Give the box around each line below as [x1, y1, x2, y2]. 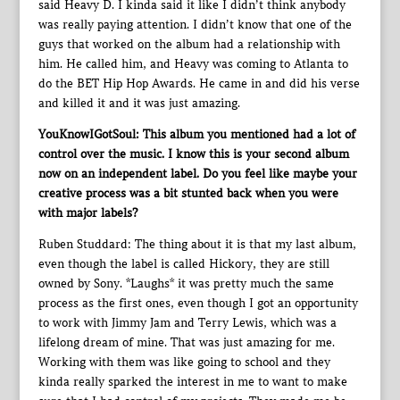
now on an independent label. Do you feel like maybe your [37, 166, 357, 182]
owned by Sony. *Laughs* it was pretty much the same [37, 276, 334, 292]
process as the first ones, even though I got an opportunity [37, 296, 358, 312]
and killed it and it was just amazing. [37, 96, 240, 112]
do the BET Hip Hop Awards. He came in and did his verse [37, 76, 360, 92]
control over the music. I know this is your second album [37, 146, 349, 162]
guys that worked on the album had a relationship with [37, 37, 340, 53]
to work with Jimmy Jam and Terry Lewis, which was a [37, 315, 337, 331]
